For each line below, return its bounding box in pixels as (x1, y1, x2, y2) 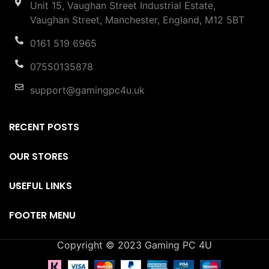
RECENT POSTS (9, 119, 79, 134)
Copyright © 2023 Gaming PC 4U (57, 238, 212, 251)
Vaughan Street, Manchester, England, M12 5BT (29, 13, 244, 26)
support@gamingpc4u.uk (29, 83, 145, 96)
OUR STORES (9, 149, 68, 163)
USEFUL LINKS (9, 178, 72, 193)
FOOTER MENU (9, 208, 76, 222)
